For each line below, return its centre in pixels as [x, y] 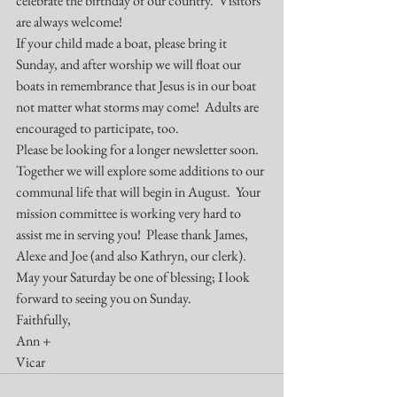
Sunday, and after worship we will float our [130, 64]
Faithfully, [43, 319]
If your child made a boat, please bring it [123, 43]
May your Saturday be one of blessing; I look [134, 277]
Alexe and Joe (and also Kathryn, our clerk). [132, 256]
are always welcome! [72, 22]
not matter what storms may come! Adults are [139, 107]
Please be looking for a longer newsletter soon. [140, 149]
